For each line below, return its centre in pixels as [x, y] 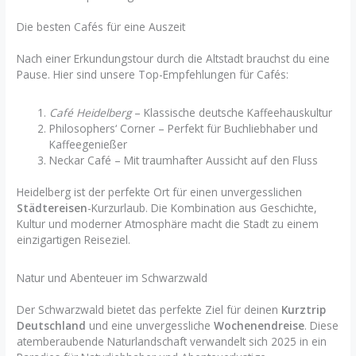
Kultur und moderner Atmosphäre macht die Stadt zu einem [168, 224]
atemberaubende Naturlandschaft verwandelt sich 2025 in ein [172, 341]
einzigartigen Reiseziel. [74, 240]
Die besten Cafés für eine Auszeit [101, 27]
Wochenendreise [259, 325]
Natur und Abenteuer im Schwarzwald [112, 277]
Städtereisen [52, 208]
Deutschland [52, 325]
